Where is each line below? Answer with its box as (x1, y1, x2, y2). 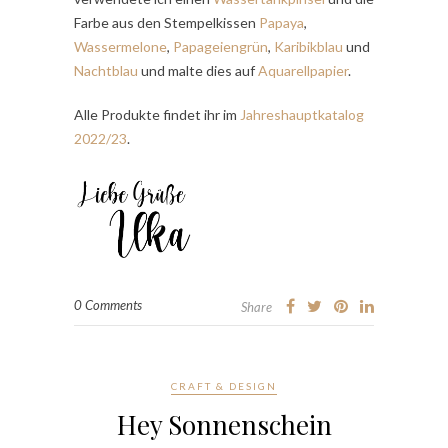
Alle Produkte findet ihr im (74, 106, 240, 124)
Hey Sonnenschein (116, 407, 332, 443)
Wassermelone (74, 38, 167, 56)
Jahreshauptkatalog (240, 106, 364, 124)
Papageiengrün (173, 38, 268, 56)
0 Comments (74, 297, 142, 314)
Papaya (259, 14, 304, 32)
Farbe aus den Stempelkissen (74, 14, 259, 32)
